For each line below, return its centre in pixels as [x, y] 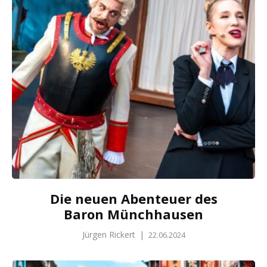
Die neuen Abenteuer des [133, 199]
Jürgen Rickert [108, 235]
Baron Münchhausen [133, 214]
